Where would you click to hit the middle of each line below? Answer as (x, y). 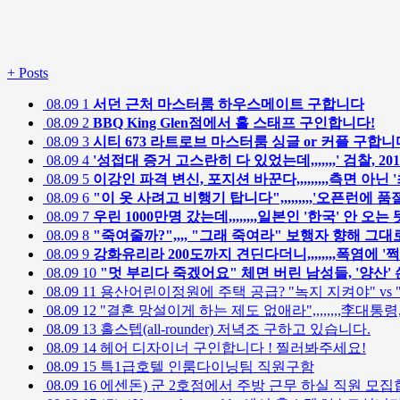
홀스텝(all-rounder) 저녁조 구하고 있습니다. (233, 329)
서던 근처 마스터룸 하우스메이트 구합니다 (229, 104)
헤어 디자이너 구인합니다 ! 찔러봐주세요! (231, 348)
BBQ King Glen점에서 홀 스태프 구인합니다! (234, 123)
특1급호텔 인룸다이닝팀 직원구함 (205, 367)
